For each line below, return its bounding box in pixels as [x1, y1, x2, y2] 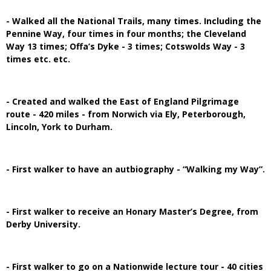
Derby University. [6, 218, 80, 230]
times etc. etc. [6, 53, 70, 65]
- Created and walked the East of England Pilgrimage [6, 95, 239, 107]
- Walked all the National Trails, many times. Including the [6, 15, 261, 27]
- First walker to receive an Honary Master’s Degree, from [6, 205, 258, 217]
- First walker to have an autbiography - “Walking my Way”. [6, 163, 265, 175]
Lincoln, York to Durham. [6, 120, 113, 132]
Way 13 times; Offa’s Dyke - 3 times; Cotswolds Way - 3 [6, 40, 245, 52]
